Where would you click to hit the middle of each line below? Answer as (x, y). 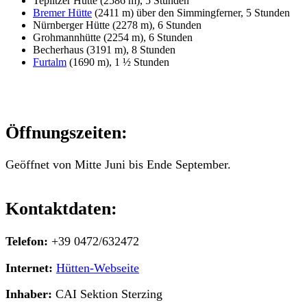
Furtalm (50, 62)
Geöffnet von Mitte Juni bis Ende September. (118, 165)
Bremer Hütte (62, 12)
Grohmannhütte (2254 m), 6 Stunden (113, 37)
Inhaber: (29, 294)
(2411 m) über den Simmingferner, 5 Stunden (191, 12)
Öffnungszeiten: (66, 132)
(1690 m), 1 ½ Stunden (118, 62)
